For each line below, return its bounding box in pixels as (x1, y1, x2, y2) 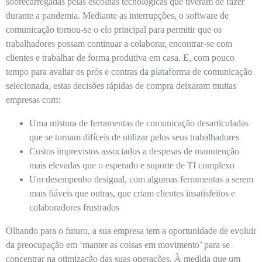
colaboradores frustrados (29, 202, 122, 212)
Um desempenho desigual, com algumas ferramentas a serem (29, 174, 253, 184)
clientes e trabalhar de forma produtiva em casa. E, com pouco (6, 53, 235, 63)
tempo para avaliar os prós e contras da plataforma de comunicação (6, 67, 252, 77)
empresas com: (6, 95, 63, 105)
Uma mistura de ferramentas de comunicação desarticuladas (29, 118, 249, 128)
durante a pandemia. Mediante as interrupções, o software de (6, 11, 229, 20)
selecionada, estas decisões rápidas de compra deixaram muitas (6, 81, 236, 91)
